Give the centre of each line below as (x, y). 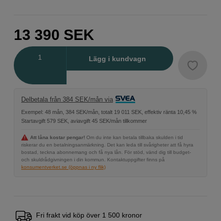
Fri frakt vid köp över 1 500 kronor (89, 215)
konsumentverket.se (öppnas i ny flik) (63, 167)
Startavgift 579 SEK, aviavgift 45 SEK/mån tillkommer (84, 121)
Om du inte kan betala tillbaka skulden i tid (135, 137)
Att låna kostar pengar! (57, 137)
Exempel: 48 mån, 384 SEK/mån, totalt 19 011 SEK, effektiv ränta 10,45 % (109, 112)
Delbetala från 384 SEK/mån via (67, 100)
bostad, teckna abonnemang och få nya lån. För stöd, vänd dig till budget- (106, 152)
